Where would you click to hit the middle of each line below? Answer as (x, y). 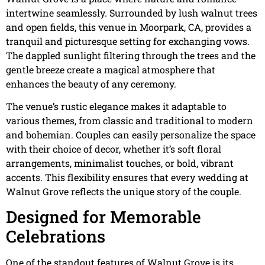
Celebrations (56, 237)
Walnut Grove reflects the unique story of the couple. (124, 191)
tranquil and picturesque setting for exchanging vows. (128, 41)
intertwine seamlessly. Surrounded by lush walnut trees (132, 12)
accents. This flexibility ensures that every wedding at (127, 177)
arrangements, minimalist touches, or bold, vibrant (120, 163)
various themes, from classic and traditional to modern (130, 120)
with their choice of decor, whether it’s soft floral (114, 148)
